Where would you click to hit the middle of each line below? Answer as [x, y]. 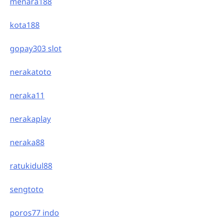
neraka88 [27, 142]
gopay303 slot [36, 48]
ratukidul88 [31, 165]
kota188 [25, 25]
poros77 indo [34, 212]
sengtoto [27, 189]
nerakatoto [31, 72]
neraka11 [27, 95]
